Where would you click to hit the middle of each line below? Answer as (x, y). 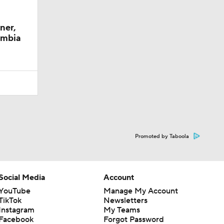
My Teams (121, 210)
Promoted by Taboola (162, 136)
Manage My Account (140, 191)
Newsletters (125, 200)
